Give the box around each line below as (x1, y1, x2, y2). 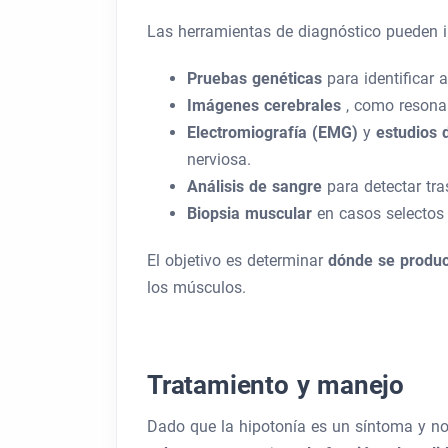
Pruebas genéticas (187, 69, 327, 88)
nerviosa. (187, 150, 251, 169)
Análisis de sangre (187, 177, 327, 196)
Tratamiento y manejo (147, 370, 404, 400)
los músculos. (147, 278, 246, 297)
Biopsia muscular (187, 204, 317, 223)
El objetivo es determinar (147, 251, 328, 270)
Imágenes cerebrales (187, 96, 346, 115)
